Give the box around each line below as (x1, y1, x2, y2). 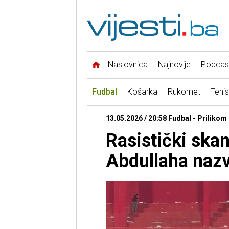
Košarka (127, 87, 157, 97)
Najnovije (157, 60, 191, 70)
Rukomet (167, 87, 200, 97)
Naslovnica (107, 60, 148, 70)
